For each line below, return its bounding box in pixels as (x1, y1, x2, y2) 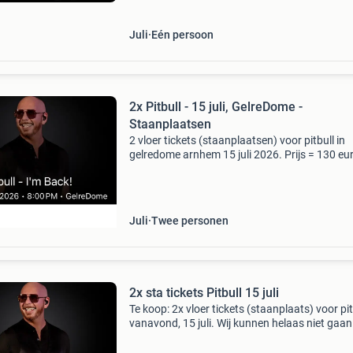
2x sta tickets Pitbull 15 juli (128, 285, 279, 300)
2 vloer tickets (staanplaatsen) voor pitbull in (128, 134, 345, 147)
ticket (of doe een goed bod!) (128, 162, 268, 175)
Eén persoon (150, 28, 214, 41)
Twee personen (150, 214, 229, 227)
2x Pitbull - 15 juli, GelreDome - (128, 99, 303, 114)
